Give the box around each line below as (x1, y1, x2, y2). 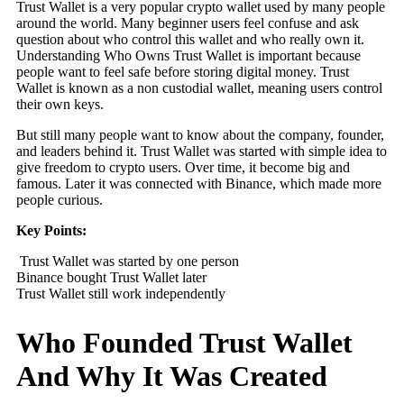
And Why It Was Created (16, 359, 327, 392)
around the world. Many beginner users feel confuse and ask (16, 15, 359, 32)
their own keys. (16, 96, 107, 113)
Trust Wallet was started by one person (16, 253, 239, 270)
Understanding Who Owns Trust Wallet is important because (16, 48, 361, 64)
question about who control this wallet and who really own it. (16, 32, 364, 48)
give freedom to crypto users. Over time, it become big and (16, 160, 350, 176)
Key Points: (16, 223, 87, 239)
